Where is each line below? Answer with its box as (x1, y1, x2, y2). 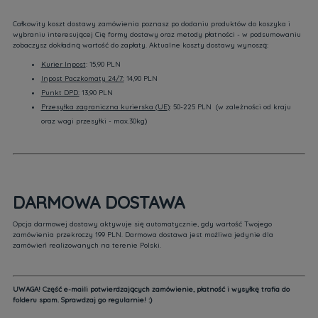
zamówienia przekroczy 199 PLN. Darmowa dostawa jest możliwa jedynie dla (12, 230, 273, 239)
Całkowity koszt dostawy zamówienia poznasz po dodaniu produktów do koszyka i (12, 19, 290, 28)
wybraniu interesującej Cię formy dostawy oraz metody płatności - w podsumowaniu (12, 30, 301, 39)
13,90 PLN (79, 88, 113, 97)
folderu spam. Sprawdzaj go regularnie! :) (12, 295, 152, 305)
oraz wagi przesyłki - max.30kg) (40, 116, 147, 126)
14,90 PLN (124, 74, 158, 83)
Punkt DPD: (40, 88, 79, 97)
